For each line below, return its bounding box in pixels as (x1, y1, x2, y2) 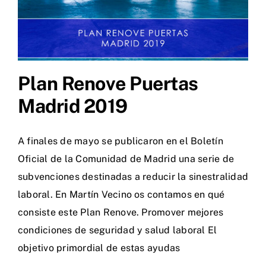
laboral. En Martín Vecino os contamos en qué (18, 189, 225, 201)
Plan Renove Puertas (18, 72, 198, 95)
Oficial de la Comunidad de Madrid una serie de (18, 153, 235, 165)
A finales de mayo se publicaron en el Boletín (18, 135, 223, 147)
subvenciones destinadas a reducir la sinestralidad (18, 171, 248, 183)
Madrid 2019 (18, 95, 128, 118)
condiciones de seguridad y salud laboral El (18, 224, 217, 236)
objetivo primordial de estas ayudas (18, 242, 180, 254)
